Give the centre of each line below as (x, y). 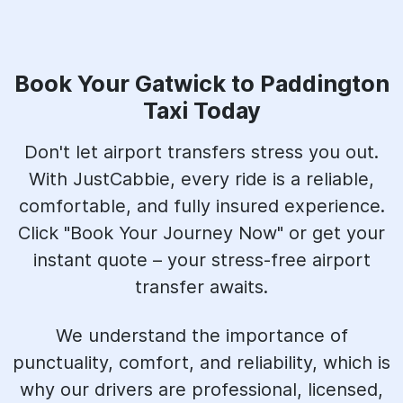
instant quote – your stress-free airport (201, 260)
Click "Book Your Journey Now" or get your (201, 233)
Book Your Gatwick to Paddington (201, 84)
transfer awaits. (201, 287)
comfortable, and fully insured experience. (201, 206)
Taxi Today (201, 111)
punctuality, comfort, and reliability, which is (201, 363)
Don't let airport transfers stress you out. (201, 152)
